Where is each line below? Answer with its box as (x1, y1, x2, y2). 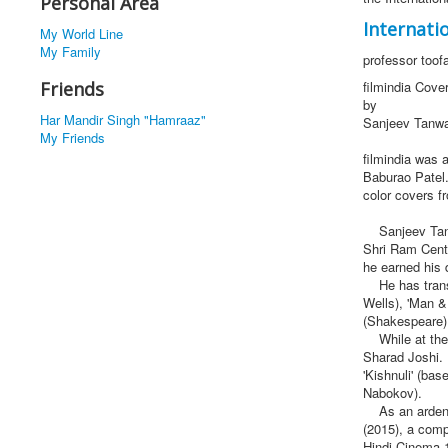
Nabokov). (362, 383, 422, 403)
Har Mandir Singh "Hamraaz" (40, 110, 206, 129)
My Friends (40, 128, 105, 147)
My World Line (40, 24, 123, 43)
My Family (40, 42, 101, 61)
